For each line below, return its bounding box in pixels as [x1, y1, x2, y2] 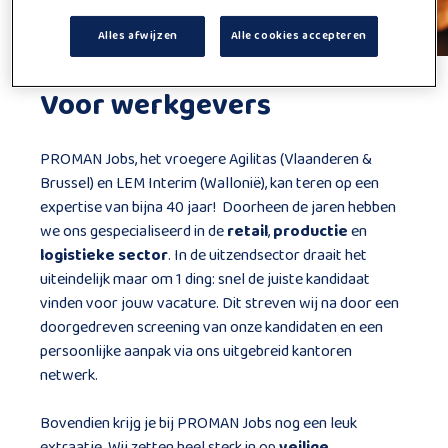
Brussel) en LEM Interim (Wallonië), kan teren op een [40, 171, 379, 196]
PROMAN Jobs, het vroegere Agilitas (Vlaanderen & [40, 147, 372, 172]
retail [227, 219, 268, 244]
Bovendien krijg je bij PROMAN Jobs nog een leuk [40, 411, 357, 436]
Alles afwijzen [97, 27, 178, 46]
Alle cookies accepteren [230, 27, 367, 46]
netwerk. [40, 363, 101, 388]
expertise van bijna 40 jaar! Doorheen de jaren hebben [40, 195, 396, 220]
